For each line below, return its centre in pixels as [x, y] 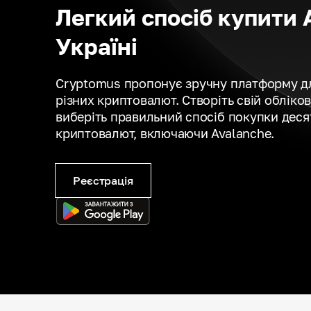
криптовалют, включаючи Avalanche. [165, 133]
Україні [96, 47]
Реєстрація [103, 180]
